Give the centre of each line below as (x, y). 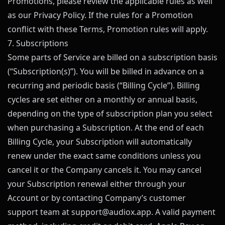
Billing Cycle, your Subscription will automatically (100, 142)
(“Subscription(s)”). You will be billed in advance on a (106, 71)
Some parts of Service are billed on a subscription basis (113, 57)
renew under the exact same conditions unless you (104, 156)
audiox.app (130, 212)
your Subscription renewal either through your (97, 184)
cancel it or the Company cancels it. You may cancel (104, 170)
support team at (38, 212)
